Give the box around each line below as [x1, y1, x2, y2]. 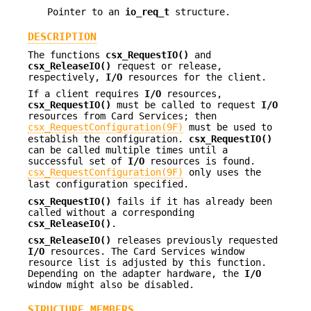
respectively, [28, 72, 106, 83]
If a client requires [28, 88, 144, 100]
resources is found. [144, 155, 255, 167]
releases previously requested [111, 235, 278, 246]
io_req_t [125, 6, 169, 18]
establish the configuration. [28, 133, 189, 145]
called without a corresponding [28, 206, 194, 218]
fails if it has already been [111, 195, 272, 207]
